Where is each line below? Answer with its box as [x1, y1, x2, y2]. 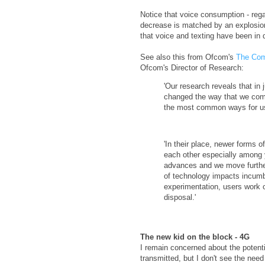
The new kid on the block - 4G [140, 232, 250, 242]
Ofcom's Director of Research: [140, 63, 244, 72]
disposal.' [163, 193, 196, 202]
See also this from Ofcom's [140, 52, 236, 62]
